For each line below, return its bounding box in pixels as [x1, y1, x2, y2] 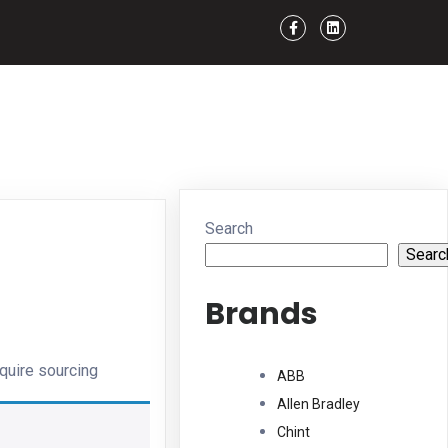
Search [205, 219, 254, 238]
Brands [205, 292, 319, 335]
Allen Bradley [277, 395, 361, 412]
